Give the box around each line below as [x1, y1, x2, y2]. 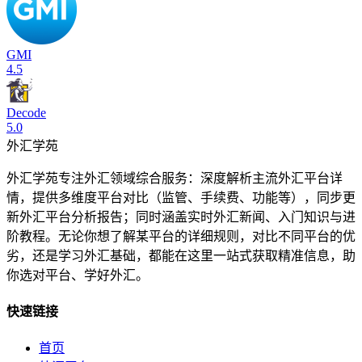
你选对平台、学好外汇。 [6, 267, 149, 282]
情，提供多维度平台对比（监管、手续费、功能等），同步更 [6, 190, 356, 204]
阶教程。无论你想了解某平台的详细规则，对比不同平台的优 [6, 229, 356, 243]
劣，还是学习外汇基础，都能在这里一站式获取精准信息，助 [6, 248, 356, 263]
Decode [6, 105, 46, 120]
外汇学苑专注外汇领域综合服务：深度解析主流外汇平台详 [6, 170, 343, 185]
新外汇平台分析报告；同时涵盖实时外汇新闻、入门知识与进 [6, 209, 356, 224]
